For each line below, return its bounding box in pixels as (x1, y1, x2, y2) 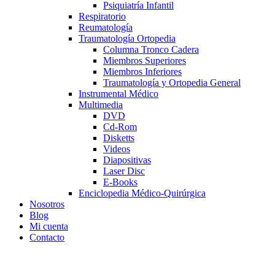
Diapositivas (103, 155, 151, 165)
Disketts (103, 133, 134, 143)
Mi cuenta (29, 221, 68, 231)
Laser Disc (103, 166, 145, 176)
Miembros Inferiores (103, 66, 182, 77)
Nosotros (29, 199, 64, 209)
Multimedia (79, 99, 123, 110)
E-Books (103, 177, 137, 187)
